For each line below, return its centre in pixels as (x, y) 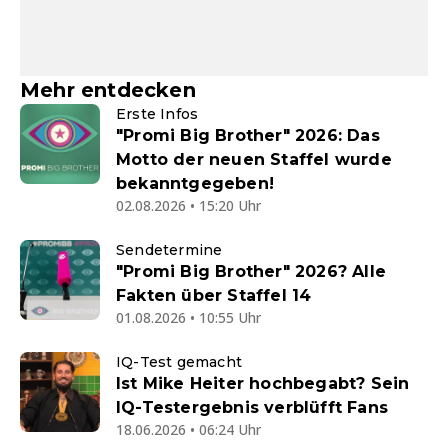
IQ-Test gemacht (179, 362)
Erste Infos (157, 114)
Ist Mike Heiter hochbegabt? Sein (263, 384)
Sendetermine (169, 250)
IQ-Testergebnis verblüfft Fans (252, 408)
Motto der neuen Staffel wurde (254, 160)
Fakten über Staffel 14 (214, 296)
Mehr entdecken (108, 90)
